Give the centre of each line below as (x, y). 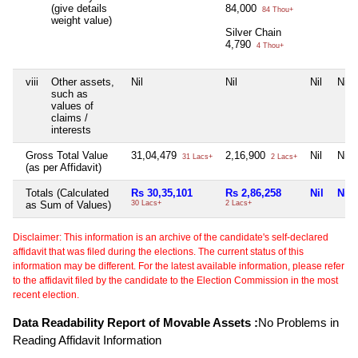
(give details (79, 8)
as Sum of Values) (68, 205)
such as (70, 93)
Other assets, (83, 82)
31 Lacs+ (196, 156)
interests (71, 129)
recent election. (46, 294)
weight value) (82, 20)
